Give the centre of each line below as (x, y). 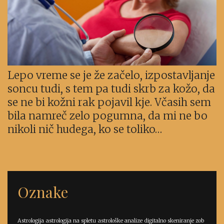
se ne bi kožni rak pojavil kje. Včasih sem (109, 102)
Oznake (43, 192)
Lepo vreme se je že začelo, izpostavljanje (111, 75)
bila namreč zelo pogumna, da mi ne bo (107, 116)
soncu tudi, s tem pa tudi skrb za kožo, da (111, 89)
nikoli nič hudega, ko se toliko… (85, 129)
